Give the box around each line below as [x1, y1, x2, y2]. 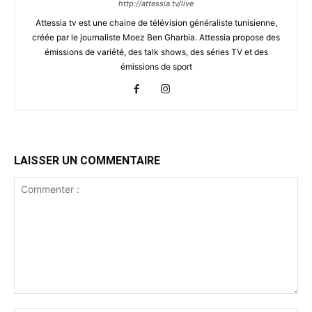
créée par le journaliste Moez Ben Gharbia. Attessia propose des [32, 31, 280, 42]
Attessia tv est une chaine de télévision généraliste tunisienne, [35, 17, 277, 28]
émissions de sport [120, 61, 192, 72]
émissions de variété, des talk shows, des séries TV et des [44, 46, 268, 57]
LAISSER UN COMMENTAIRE [14, 153, 160, 167]
